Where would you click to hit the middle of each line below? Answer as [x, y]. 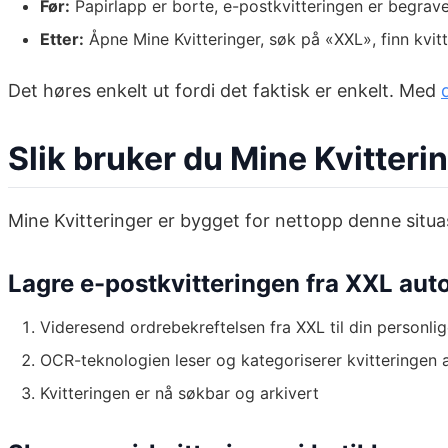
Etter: [62, 39]
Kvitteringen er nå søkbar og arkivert [179, 393]
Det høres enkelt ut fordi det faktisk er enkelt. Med [224, 91]
